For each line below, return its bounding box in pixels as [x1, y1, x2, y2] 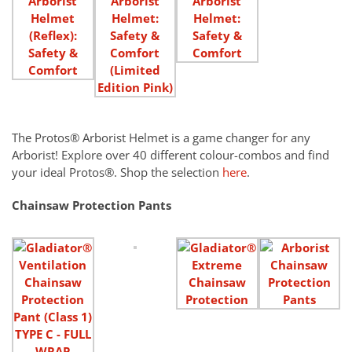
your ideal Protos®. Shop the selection [12, 164, 222, 181]
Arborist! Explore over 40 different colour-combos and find [12, 147, 329, 163]
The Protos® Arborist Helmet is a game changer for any [12, 130, 310, 146]
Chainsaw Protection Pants [12, 197, 171, 214]
